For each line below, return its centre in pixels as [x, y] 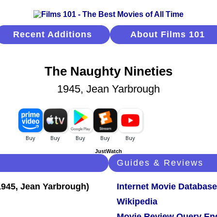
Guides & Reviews [160, 163]
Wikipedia [137, 202]
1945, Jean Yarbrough [108, 89]
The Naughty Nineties [108, 71]
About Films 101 [167, 34]
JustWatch [108, 151]
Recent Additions [53, 34]
